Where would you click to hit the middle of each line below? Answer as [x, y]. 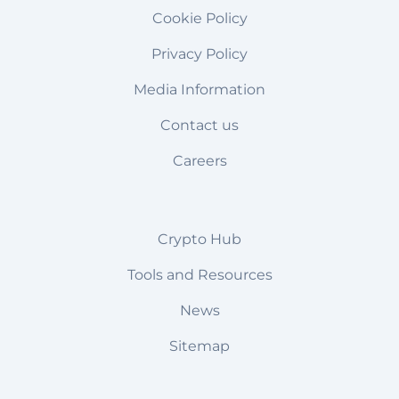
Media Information [199, 90]
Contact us [199, 126]
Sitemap [199, 346]
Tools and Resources [199, 275]
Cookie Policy [199, 19]
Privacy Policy [199, 54]
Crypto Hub [199, 240]
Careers [199, 161]
